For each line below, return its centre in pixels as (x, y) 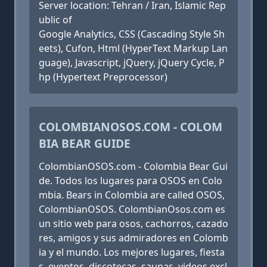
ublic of (55, 20)
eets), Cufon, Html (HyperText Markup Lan (133, 48)
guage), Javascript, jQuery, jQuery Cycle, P (132, 63)
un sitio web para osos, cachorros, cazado (133, 223)
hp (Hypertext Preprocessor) (103, 77)
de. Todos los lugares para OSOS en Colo (131, 181)
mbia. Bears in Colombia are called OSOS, (132, 195)
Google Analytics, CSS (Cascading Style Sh (132, 34)
